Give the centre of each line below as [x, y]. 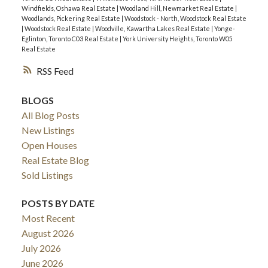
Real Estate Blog [55, 160]
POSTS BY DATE [58, 203]
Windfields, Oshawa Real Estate [69, 8]
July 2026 [41, 248]
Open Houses [49, 145]
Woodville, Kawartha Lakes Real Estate [153, 28]
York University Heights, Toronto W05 [177, 38]
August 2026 [48, 233]
